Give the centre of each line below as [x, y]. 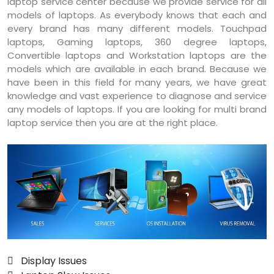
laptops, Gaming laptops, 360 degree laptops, [137, 42]
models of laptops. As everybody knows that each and [137, 15]
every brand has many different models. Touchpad [137, 28]
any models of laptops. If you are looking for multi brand [137, 109]
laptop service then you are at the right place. [113, 123]
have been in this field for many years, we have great [137, 82]
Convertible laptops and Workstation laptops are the [137, 55]
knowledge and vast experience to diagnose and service [137, 96]
